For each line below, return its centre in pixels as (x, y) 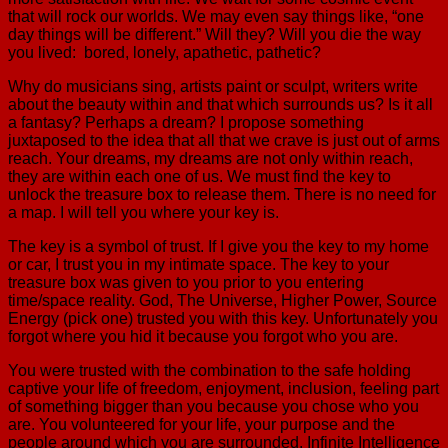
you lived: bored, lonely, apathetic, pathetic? (164, 52)
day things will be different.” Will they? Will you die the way (214, 34)
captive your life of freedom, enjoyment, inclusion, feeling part (223, 388)
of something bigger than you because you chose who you (213, 406)
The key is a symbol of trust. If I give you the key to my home (218, 246)
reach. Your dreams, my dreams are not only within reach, (210, 158)
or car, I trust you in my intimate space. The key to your (198, 264)
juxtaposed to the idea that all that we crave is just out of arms (224, 140)
